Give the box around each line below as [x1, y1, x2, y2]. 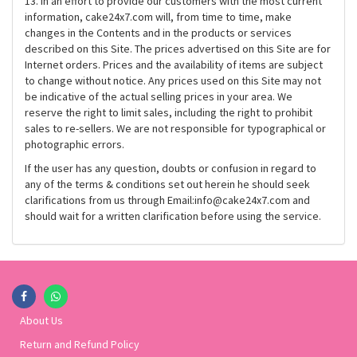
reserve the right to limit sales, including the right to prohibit [25, 105, 312, 120]
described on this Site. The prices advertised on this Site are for [25, 41, 331, 56]
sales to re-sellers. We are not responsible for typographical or [25, 121, 326, 135]
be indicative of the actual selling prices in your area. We [25, 89, 292, 104]
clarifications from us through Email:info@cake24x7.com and [25, 193, 310, 207]
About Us [20, 313, 63, 328]
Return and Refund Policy [20, 337, 139, 351]
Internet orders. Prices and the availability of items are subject [25, 57, 323, 72]
